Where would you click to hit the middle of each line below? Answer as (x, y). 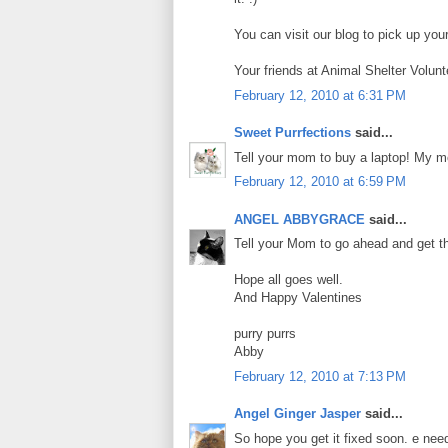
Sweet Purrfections (292, 133)
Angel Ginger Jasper (297, 414)
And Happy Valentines (298, 298)
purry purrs (265, 334)
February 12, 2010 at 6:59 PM (320, 182)
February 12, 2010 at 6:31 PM (320, 95)
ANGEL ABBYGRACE (299, 219)
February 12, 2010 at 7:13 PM (320, 376)
